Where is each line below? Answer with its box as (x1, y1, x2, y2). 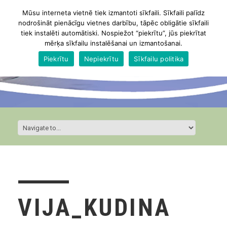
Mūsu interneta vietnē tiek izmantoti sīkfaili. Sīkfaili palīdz (22, 9, 205, 17)
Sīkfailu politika (134, 54, 184, 63)
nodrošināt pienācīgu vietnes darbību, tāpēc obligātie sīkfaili (18, 19, 209, 27)
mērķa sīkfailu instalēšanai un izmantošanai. (45, 39, 182, 47)
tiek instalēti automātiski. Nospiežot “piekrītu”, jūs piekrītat (21, 29, 206, 37)
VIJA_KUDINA (18, 193, 171, 222)
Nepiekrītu (84, 54, 119, 63)
